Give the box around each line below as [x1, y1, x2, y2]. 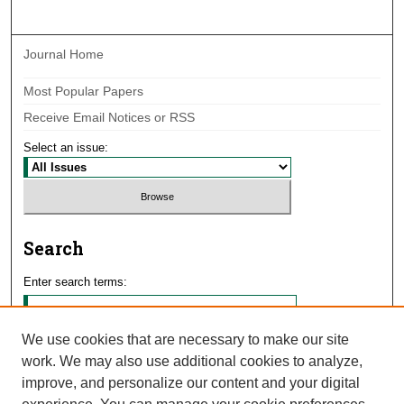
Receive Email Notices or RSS [23, 110, 196, 125]
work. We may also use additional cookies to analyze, [22, 353, 363, 369]
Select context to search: [23, 367, 156, 381]
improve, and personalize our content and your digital [22, 375, 360, 390]
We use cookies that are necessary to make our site [22, 332, 349, 347]
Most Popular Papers [23, 84, 144, 99]
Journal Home [23, 47, 105, 62]
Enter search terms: [23, 275, 128, 289]
